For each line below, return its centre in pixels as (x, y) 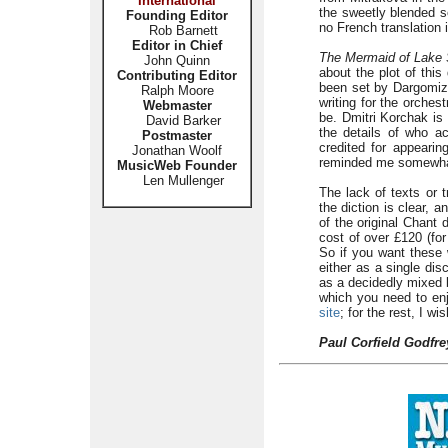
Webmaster (177, 105)
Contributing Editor (177, 75)
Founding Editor (177, 15)
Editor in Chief (177, 45)
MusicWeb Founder (177, 165)
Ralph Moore (177, 90)
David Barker (177, 120)
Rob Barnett (183, 30)
